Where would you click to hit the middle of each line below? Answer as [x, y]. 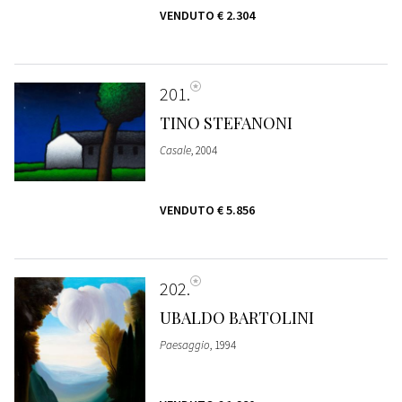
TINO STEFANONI [226, 122]
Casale [175, 150]
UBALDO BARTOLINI [236, 317]
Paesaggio [184, 345]
